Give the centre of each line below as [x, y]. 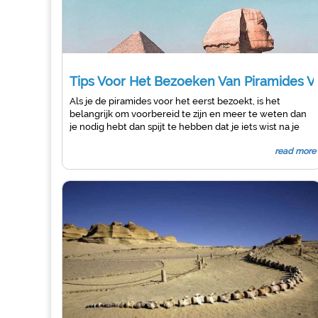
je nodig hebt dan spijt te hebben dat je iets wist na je [185, 127]
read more [296, 151]
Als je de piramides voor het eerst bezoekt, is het [175, 101]
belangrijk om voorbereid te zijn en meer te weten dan [188, 114]
